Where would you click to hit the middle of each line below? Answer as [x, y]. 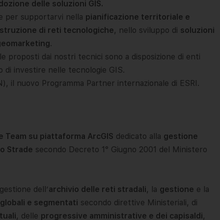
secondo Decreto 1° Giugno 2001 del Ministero [120, 149]
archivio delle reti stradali [97, 189]
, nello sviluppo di [147, 30]
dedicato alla [138, 136]
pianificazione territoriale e [138, 17]
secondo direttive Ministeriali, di [138, 202]
